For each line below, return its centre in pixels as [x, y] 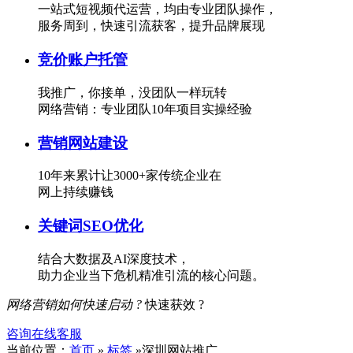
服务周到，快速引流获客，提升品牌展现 [151, 26]
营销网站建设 [83, 143]
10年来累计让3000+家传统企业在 [130, 176]
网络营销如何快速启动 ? [76, 304]
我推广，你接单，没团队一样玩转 [132, 92]
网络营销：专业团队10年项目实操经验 [145, 109]
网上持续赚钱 [76, 192]
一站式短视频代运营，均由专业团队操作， [158, 9]
